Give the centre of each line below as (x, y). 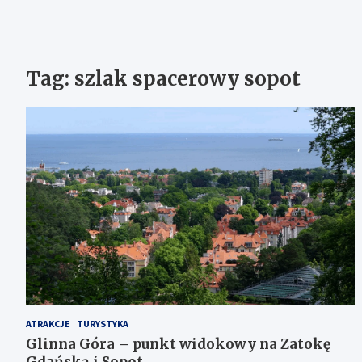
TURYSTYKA (103, 324)
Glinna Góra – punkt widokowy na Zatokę (178, 345)
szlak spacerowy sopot (187, 79)
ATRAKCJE (48, 324)
